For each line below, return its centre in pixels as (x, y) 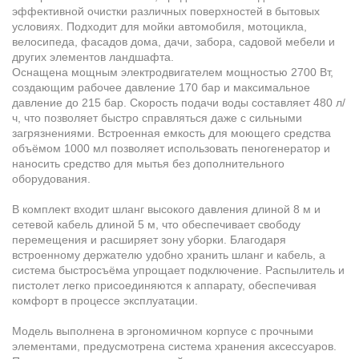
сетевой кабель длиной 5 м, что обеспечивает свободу (156, 224)
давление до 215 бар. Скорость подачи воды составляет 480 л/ (179, 102)
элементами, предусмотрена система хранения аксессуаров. (174, 346)
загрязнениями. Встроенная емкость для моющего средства (171, 133)
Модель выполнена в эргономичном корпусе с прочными (163, 331)
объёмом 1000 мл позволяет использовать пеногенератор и (171, 148)
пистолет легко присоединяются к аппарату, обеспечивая (164, 285)
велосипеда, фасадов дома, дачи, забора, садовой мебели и (173, 41)
